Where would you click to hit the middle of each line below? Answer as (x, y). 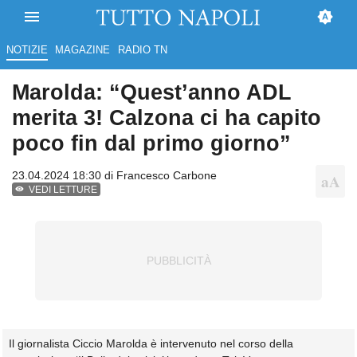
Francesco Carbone (167, 176)
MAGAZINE (83, 50)
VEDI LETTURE (63, 190)
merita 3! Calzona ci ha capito (167, 118)
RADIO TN (142, 50)
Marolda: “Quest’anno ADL (152, 92)
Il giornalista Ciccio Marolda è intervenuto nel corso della (151, 344)
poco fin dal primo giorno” (151, 143)
